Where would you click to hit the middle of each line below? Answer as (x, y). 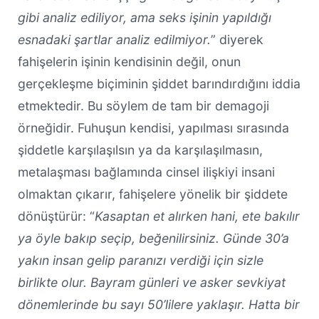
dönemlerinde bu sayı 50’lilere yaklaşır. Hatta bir (158, 304)
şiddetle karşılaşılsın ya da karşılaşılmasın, (140, 150)
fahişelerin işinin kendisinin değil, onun (129, 61)
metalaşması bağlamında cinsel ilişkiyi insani (146, 172)
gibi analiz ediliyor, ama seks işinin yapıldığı (144, 17)
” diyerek (237, 39)
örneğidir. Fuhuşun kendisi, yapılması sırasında (153, 127)
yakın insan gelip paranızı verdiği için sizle (140, 260)
